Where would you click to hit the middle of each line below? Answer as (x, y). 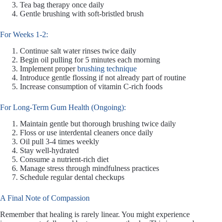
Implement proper (49, 69)
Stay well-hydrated (49, 150)
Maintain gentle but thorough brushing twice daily (98, 124)
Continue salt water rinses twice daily (78, 51)
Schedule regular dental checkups (72, 177)
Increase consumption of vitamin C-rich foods (91, 87)
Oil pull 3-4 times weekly (59, 141)
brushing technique (107, 69)
